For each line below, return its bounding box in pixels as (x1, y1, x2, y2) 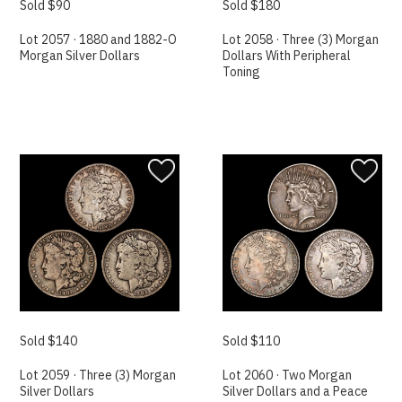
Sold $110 (223, 332, 281, 349)
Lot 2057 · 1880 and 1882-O (20, 31, 178, 48)
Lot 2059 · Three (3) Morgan (20, 366, 177, 383)
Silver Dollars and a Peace (223, 382, 369, 399)
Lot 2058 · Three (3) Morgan (223, 31, 380, 48)
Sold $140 (20, 332, 78, 349)
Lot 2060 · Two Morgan (223, 366, 353, 383)
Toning (223, 64, 261, 81)
